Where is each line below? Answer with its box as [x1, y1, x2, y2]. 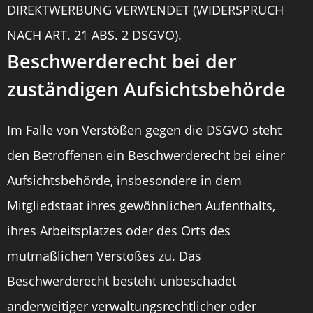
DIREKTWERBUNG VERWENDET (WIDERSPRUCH [7, 1, 284, 18]
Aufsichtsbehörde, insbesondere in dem [7, 172, 242, 189]
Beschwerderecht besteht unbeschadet [7, 272, 236, 289]
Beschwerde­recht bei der [7, 48, 237, 74]
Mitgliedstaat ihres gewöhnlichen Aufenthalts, [7, 197, 275, 214]
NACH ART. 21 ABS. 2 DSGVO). [7, 27, 182, 43]
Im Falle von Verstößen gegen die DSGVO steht [7, 122, 282, 138]
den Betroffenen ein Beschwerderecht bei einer [7, 147, 285, 163]
